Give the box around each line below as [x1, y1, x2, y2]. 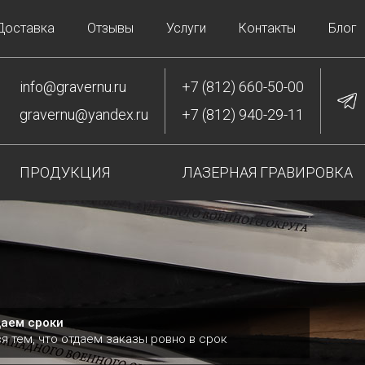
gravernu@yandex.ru [20, 105, 148, 123]
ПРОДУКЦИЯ [20, 164, 110, 181]
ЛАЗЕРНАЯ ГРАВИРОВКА [182, 164, 353, 181]
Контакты [239, 20, 296, 36]
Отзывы [87, 20, 134, 36]
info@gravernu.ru [20, 78, 126, 96]
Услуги [166, 20, 206, 36]
